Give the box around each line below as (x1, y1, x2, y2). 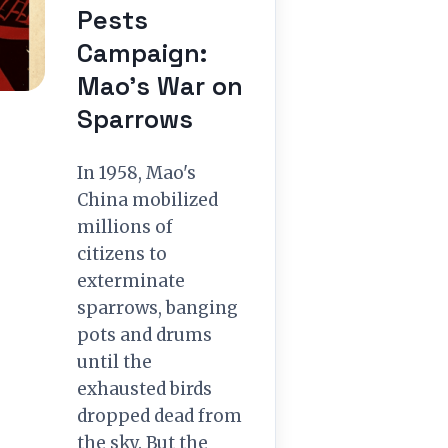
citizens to (77, 243, 167, 265)
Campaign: (77, 37, 207, 69)
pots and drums (77, 324, 212, 346)
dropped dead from (77, 405, 242, 427)
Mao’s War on (77, 70, 243, 102)
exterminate (77, 270, 185, 292)
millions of (77, 216, 173, 238)
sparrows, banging (77, 297, 238, 319)
